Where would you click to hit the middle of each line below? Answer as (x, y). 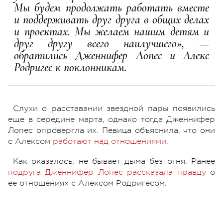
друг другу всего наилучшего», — (111, 43)
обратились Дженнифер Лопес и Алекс (111, 55)
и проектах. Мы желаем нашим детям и (111, 31)
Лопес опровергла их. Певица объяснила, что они (111, 130)
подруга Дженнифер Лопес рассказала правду (107, 172)
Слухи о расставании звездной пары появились (114, 108)
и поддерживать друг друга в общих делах (111, 19)
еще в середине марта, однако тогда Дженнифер (111, 119)
